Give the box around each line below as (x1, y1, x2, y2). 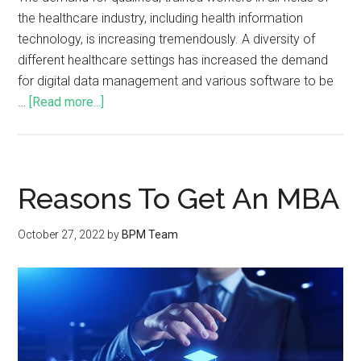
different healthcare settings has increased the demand (18, 52, 329, 68)
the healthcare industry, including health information (18, 10, 304, 26)
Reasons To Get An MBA (18, 181, 340, 215)
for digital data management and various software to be (18, 73, 334, 89)
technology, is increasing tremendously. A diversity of (18, 31, 316, 47)
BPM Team (122, 228, 179, 241)
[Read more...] (29, 94, 105, 110)
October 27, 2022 (18, 228, 106, 241)
